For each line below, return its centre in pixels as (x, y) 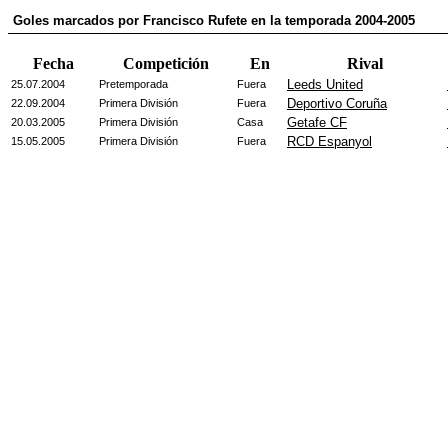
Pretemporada (133, 84)
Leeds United (325, 84)
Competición (166, 63)
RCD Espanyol (329, 141)
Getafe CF (317, 122)
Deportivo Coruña (337, 103)
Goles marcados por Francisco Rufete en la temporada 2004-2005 (214, 20)
